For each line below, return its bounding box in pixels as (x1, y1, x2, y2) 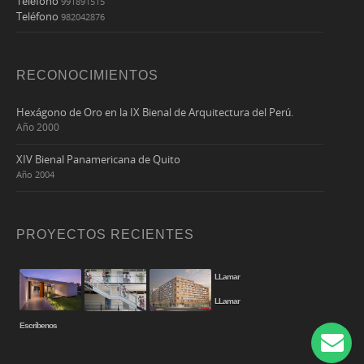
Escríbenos (19, 320, 57, 330)
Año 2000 (16, 119, 59, 134)
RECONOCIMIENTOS (16, 67, 158, 82)
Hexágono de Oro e (24, 104, 110, 119)
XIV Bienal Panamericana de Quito (23, 151, 180, 167)
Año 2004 (16, 167, 54, 180)
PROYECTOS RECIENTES (16, 227, 194, 241)
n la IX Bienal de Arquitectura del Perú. (110, 104, 293, 119)
